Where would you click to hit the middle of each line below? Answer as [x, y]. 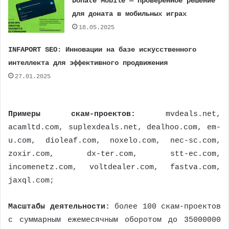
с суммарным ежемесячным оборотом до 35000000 [114, 220]
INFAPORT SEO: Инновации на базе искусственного [102, 50]
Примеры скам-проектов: [72, 114]
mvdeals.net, [178, 114]
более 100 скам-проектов [168, 207]
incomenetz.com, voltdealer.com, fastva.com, [114, 168]
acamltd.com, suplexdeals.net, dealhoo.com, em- [114, 128]
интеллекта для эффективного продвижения [88, 63]
